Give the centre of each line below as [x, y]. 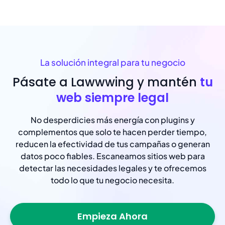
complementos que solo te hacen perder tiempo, [113, 132]
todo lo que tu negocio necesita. [113, 180]
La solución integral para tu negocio [113, 62]
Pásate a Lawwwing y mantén [106, 82]
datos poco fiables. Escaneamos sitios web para [113, 156]
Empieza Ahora [113, 216]
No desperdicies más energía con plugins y [113, 120]
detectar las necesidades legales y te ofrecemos [113, 168]
